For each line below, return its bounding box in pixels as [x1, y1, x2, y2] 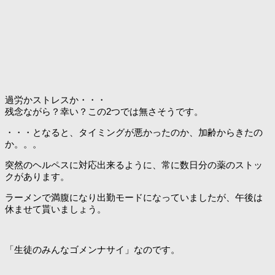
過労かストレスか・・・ [5, 94, 106, 105]
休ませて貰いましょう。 [5, 203, 106, 214]
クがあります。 [5, 171, 69, 182]
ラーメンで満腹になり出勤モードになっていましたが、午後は [5, 192, 263, 203]
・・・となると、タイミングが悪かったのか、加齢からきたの [5, 126, 263, 137]
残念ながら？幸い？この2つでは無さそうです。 [5, 106, 203, 117]
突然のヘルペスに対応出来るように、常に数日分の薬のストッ [5, 159, 263, 170]
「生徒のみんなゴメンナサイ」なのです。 [5, 244, 180, 255]
